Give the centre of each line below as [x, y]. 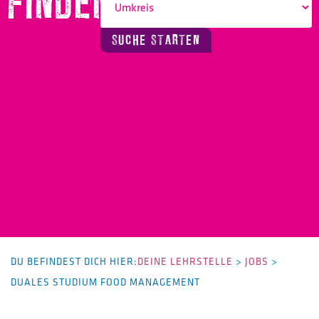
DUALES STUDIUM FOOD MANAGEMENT [105, 282]
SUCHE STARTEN [156, 40]
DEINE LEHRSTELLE [185, 261]
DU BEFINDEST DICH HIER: [74, 261]
